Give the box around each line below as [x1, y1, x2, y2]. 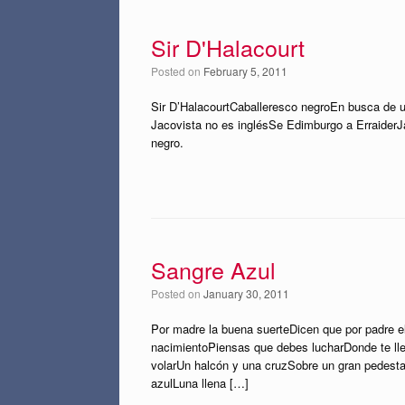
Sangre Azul [151, 253, 276, 286]
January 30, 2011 [203, 286, 289, 301]
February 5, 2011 [203, 63, 287, 79]
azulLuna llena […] [151, 374, 249, 391]
